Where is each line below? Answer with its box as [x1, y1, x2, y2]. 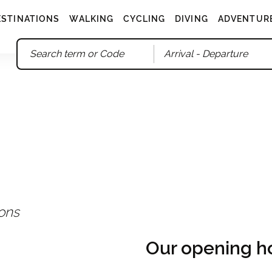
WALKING [69, 14, 114, 24]
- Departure [193, 48, 248, 59]
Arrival [164, 48, 194, 59]
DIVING [175, 14, 208, 24]
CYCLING [123, 14, 166, 24]
